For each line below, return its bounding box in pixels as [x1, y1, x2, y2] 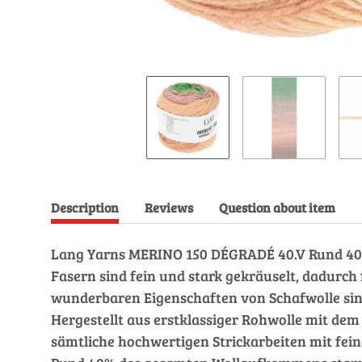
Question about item [219, 199, 335, 216]
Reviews [145, 199, 193, 216]
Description [51, 199, 119, 216]
